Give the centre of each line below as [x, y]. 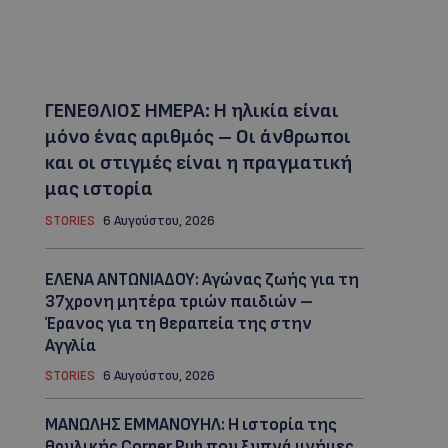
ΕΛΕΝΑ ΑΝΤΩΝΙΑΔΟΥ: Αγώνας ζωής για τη [201, 280]
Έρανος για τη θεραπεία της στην [178, 324]
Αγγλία [70, 346]
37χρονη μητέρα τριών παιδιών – [178, 302]
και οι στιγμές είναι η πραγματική [198, 163]
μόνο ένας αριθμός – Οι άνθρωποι [197, 137]
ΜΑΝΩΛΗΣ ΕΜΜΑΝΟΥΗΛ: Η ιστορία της [190, 425]
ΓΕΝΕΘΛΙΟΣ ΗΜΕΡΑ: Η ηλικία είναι [191, 111]
